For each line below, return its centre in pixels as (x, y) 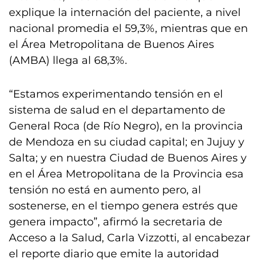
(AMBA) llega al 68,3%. (68, 60)
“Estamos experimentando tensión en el (116, 94)
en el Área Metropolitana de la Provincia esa (126, 174)
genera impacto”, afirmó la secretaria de (116, 222)
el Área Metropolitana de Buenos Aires (112, 44)
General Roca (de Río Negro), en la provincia (126, 126)
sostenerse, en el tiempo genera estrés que (123, 206)
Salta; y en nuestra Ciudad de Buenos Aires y (128, 158)
